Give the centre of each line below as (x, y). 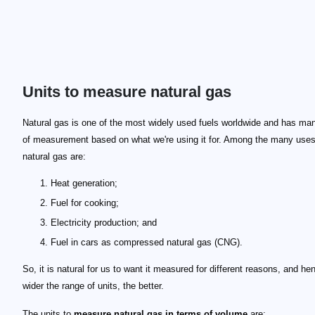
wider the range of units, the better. (93, 286)
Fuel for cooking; (85, 203)
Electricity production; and (104, 223)
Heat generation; (84, 183)
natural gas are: (54, 156)
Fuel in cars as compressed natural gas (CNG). (147, 242)
